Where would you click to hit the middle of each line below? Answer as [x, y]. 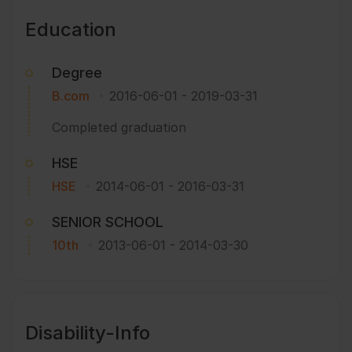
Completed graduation [119, 127]
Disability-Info [88, 332]
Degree [77, 72]
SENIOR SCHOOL [108, 222]
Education [71, 29]
